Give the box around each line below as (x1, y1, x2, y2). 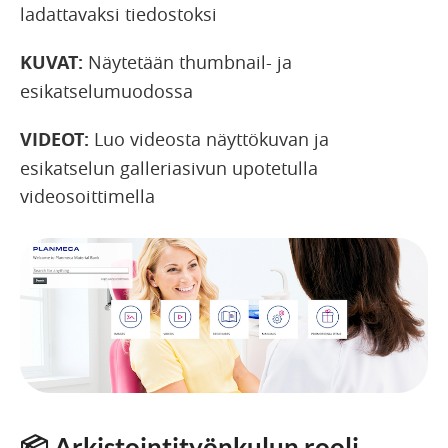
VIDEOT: (20, 126, 89, 152)
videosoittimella (20, 183, 155, 208)
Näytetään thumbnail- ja (83, 49, 292, 74)
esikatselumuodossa (20, 78, 193, 103)
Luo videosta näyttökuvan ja (89, 126, 329, 151)
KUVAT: (20, 49, 83, 75)
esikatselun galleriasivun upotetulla (20, 155, 318, 180)
